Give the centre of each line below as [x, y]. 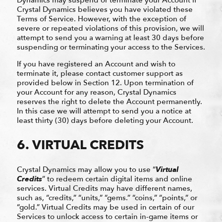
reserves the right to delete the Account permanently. [109, 101]
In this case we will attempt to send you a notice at [104, 111]
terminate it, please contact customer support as [100, 73]
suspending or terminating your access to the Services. [111, 47]
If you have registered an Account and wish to [96, 64]
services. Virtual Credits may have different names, [104, 188]
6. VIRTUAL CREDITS [80, 145]
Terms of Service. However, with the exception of [101, 19]
